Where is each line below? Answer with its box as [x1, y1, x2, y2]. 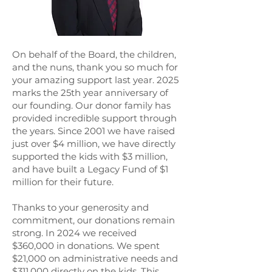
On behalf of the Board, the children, [12, 49, 176, 60]
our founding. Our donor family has [12, 100, 171, 111]
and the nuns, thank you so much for [12, 61, 178, 73]
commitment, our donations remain [12, 214, 175, 226]
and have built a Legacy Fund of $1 [12, 163, 168, 175]
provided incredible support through [12, 112, 177, 124]
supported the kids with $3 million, [12, 151, 168, 162]
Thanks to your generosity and [12, 202, 149, 213]
